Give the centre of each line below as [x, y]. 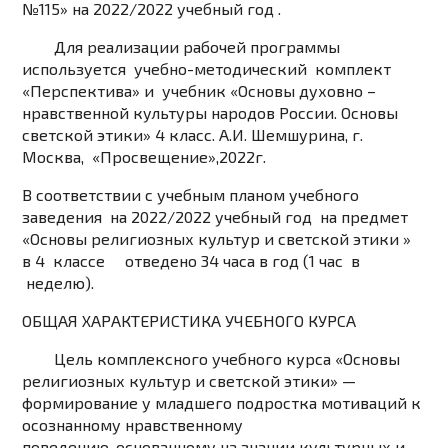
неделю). [174, 283]
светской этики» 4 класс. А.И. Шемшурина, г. [193, 135]
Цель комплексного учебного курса [177, 359]
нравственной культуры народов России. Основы [210, 113]
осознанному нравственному [133, 425]
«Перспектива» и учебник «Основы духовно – [199, 91]
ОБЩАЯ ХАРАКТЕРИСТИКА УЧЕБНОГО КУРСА [189, 321]
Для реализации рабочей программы [181, 47]
